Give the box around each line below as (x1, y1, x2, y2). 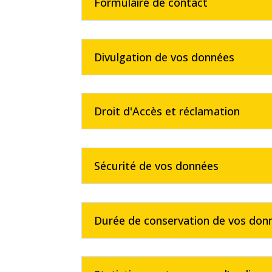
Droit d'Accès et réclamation (94, 104, 240, 119)
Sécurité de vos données (94, 158, 219, 173)
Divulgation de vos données (94, 49, 235, 64)
